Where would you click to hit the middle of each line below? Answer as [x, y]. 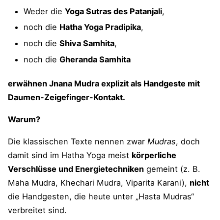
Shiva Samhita [87, 43]
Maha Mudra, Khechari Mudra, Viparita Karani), [99, 182]
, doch [188, 141]
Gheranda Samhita [95, 59]
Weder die [44, 11]
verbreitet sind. [37, 210]
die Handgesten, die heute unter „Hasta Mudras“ [101, 196]
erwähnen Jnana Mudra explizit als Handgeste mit [104, 84]
